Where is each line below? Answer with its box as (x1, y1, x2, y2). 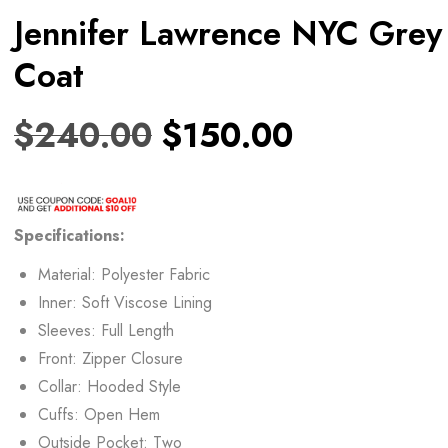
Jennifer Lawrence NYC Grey (14, 9, 442, 57)
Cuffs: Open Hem (38, 402, 160, 426)
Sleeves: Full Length (38, 318, 174, 342)
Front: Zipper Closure (38, 346, 183, 370)
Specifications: (14, 223, 125, 247)
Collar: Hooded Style (38, 374, 181, 398)
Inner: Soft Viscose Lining (38, 290, 212, 314)
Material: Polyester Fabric (38, 262, 210, 286)
